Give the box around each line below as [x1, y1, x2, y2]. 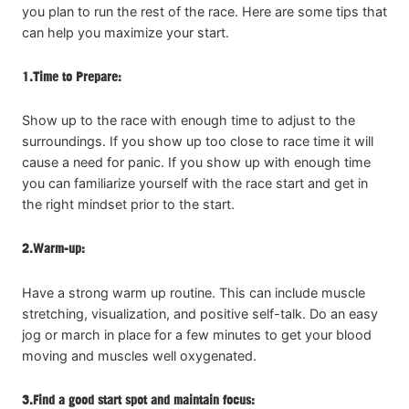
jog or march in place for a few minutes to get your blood [22, 326, 372, 342]
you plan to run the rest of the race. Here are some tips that [22, 3, 387, 19]
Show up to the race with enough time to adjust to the [22, 112, 355, 129]
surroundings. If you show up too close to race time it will [22, 133, 373, 150]
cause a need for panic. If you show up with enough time [22, 154, 371, 171]
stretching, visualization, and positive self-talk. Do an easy [22, 305, 378, 321]
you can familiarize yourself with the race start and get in [22, 175, 368, 192]
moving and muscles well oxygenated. [22, 347, 257, 363]
